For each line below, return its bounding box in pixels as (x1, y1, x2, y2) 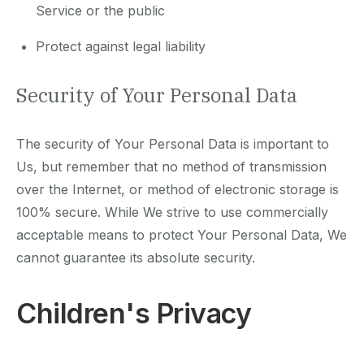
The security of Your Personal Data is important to (16, 136, 329, 153)
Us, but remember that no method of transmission (16, 158, 327, 175)
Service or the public (36, 2, 165, 19)
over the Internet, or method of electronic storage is (16, 181, 339, 198)
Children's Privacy (16, 297, 251, 331)
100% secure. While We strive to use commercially (16, 204, 328, 221)
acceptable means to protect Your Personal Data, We (16, 227, 347, 244)
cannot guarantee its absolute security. (16, 249, 255, 266)
